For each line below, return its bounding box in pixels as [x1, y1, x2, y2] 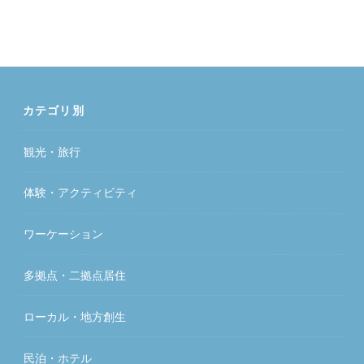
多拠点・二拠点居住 [24, 267, 127, 282]
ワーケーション [24, 227, 104, 241]
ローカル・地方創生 [24, 309, 127, 323]
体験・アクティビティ [24, 185, 138, 200]
